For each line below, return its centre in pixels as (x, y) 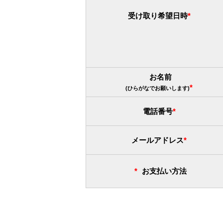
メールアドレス (158, 140)
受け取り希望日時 (158, 15)
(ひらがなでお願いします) (158, 88)
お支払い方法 (164, 171)
